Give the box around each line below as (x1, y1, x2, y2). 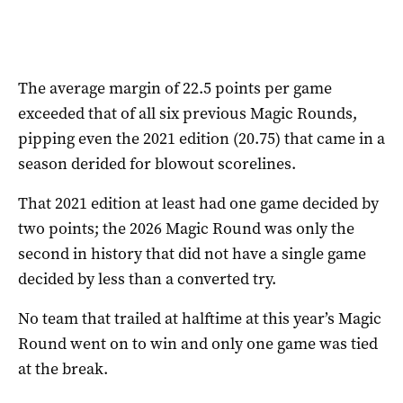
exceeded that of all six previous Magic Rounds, (18, 102, 357, 124)
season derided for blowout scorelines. (18, 152, 296, 175)
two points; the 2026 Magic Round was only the (18, 217, 354, 239)
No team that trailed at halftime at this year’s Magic (18, 307, 381, 329)
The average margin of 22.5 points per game (18, 76, 332, 99)
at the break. (18, 357, 108, 380)
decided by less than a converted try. (18, 267, 276, 290)
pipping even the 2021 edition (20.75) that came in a (18, 127, 385, 149)
